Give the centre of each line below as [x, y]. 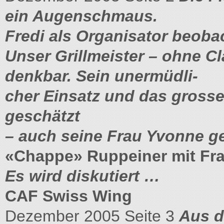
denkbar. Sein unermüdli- [101, 76]
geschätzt [42, 116]
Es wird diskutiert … [82, 176]
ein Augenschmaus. [81, 16]
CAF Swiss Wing [68, 196]
